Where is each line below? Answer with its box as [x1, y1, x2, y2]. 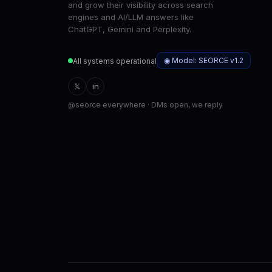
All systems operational [73, 56, 157, 66]
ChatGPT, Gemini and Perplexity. [68, 24, 191, 35]
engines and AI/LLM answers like [68, 12, 194, 22]
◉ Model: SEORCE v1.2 [164, 56, 243, 66]
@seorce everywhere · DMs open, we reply [68, 100, 223, 110]
